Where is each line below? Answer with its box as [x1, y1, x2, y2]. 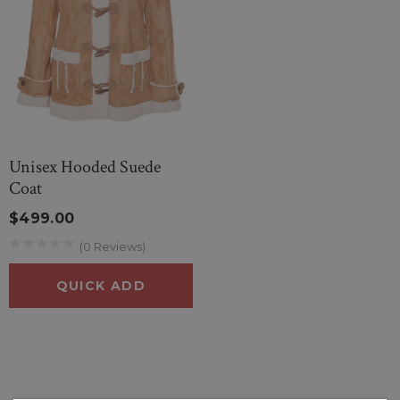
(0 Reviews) [79, 238, 146, 254]
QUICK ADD [55, 277, 146, 294]
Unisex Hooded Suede [9, 154, 161, 179]
